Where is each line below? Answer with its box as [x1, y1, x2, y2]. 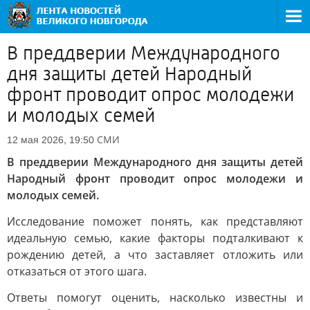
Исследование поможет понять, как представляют [7, 214, 303, 229]
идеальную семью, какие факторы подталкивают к [7, 230, 303, 246]
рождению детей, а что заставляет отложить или [7, 247, 303, 262]
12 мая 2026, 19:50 [7, 134, 94, 145]
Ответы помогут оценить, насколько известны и [7, 290, 303, 305]
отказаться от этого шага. [7, 264, 147, 279]
